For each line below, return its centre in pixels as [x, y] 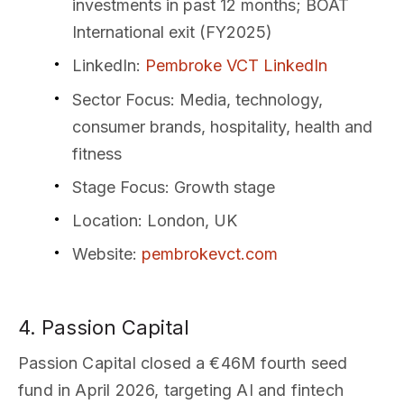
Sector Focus [121, 99]
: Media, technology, [247, 99]
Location [105, 220]
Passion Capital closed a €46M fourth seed [183, 363]
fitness [97, 153]
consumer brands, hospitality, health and [222, 126]
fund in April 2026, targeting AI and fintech [181, 390]
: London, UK [188, 220]
